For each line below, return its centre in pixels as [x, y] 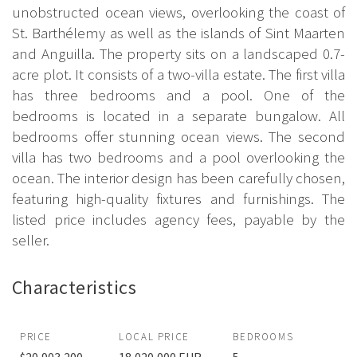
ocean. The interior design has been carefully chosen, [178, 177]
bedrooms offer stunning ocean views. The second [178, 136]
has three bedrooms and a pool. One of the [178, 94]
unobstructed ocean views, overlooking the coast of [178, 12]
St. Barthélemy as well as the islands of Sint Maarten [178, 32]
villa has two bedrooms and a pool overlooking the [178, 157]
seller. [31, 239]
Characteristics [75, 288]
